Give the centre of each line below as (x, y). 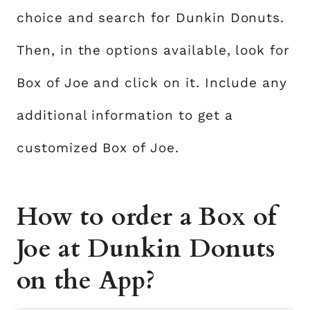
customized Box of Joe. (98, 148)
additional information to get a (125, 116)
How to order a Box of (147, 217)
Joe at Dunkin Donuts (146, 249)
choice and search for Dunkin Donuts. (151, 18)
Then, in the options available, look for (154, 51)
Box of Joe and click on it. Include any (152, 83)
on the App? (86, 281)
